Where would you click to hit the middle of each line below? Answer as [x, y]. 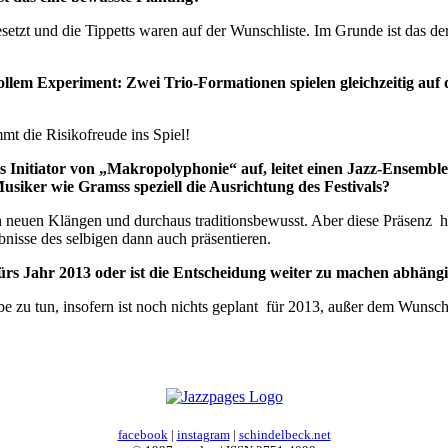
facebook [142, 434]
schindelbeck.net [284, 434]
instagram [203, 434]
